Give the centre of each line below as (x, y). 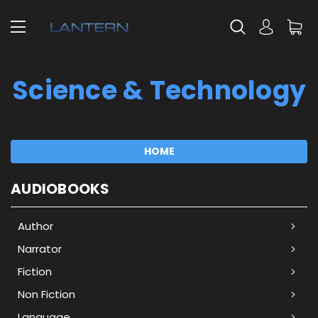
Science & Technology (159, 91)
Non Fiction (46, 294)
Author (35, 226)
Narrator (40, 248)
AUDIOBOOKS (60, 189)
